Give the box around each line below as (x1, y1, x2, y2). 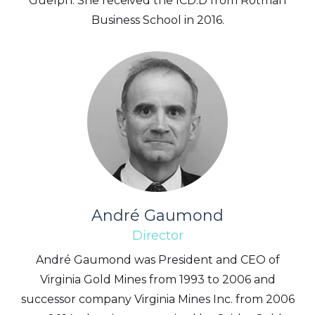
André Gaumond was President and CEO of (35, 253, 280, 266)
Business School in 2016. (91, 13, 224, 27)
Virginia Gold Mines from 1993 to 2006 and (39, 273, 276, 286)
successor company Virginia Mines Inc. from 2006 (20, 292, 295, 306)
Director (131, 228, 184, 243)
